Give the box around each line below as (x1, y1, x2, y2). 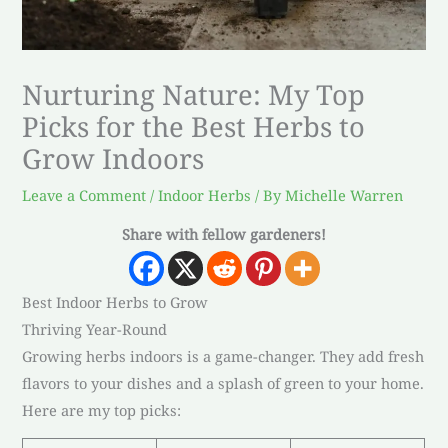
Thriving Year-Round (22, 318, 168, 339)
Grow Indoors (22, 140, 205, 178)
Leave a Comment (22, 185, 147, 206)
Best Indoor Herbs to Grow (22, 291, 209, 312)
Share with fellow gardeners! (122, 223, 326, 244)
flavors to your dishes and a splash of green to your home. (22, 372, 425, 393)
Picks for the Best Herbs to (22, 108, 366, 146)
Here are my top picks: (22, 399, 182, 420)
